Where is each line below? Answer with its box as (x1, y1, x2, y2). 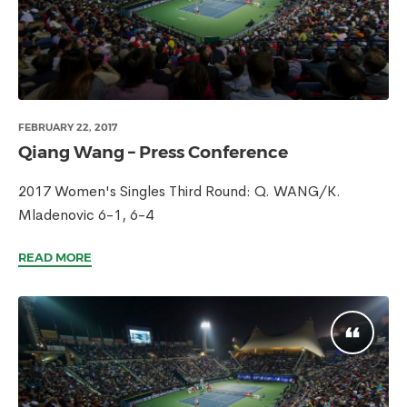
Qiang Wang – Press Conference (18, 142, 288, 163)
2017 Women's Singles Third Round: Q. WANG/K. (18, 182, 341, 201)
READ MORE (18, 250, 92, 264)
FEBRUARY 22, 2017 (18, 121, 117, 134)
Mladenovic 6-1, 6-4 (18, 205, 154, 224)
